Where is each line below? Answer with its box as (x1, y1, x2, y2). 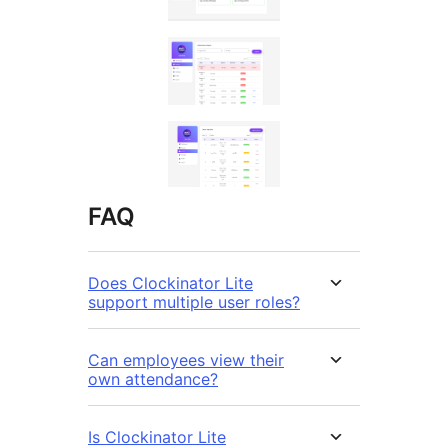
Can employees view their (88, 350, 284, 371)
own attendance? (88, 369, 218, 390)
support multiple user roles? (88, 292, 300, 313)
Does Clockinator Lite (88, 273, 253, 294)
